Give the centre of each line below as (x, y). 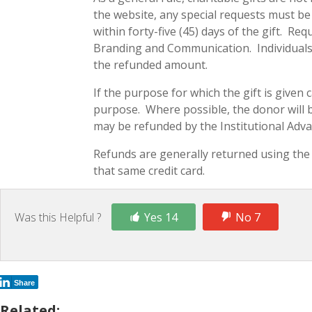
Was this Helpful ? (58, 217)
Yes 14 (161, 217)
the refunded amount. (151, 65)
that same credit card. (149, 171)
